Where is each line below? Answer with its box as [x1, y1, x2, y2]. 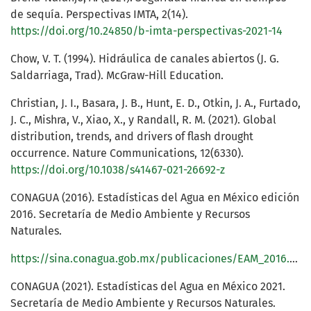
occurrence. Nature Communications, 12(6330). [10, 146, 244, 160]
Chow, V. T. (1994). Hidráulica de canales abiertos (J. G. [10, 52, 279, 66]
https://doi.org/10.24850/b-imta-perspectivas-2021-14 [10, 24, 283, 38]
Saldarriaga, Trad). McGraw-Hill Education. [10, 69, 224, 83]
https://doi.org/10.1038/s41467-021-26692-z [10, 163, 225, 177]
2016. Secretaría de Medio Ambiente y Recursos [10, 208, 250, 221]
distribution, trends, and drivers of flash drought [10, 130, 253, 144]
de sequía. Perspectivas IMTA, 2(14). [10, 8, 188, 22]
